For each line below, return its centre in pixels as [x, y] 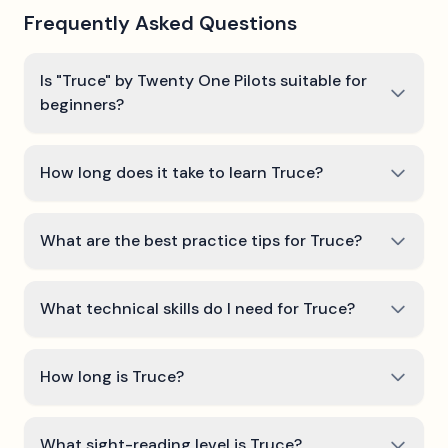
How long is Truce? [112, 376]
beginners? [82, 104]
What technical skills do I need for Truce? [197, 308]
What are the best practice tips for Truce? [201, 240]
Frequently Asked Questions [160, 23]
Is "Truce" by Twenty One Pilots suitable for [203, 80]
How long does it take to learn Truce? [181, 172]
